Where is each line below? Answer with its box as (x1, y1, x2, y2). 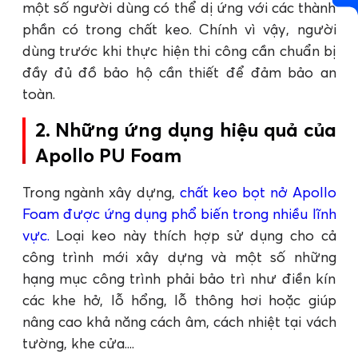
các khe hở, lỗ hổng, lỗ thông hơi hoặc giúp (22, 291, 336, 310)
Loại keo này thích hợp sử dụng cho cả (49, 226, 336, 245)
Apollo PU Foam (34, 144, 181, 168)
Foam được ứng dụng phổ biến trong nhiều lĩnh (22, 205, 336, 224)
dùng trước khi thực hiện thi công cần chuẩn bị (22, 42, 336, 61)
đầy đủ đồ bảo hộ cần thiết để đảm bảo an (22, 63, 336, 82)
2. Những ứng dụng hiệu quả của (34, 118, 336, 142)
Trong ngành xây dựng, (22, 183, 180, 202)
